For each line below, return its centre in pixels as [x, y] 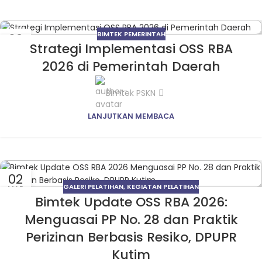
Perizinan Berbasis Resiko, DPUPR [131, 237]
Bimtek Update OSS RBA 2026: [131, 202]
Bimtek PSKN [131, 93]
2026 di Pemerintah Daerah [131, 67]
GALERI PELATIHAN [93, 187]
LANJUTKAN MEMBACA [131, 116]
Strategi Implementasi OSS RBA [131, 49]
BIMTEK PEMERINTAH [131, 34]
